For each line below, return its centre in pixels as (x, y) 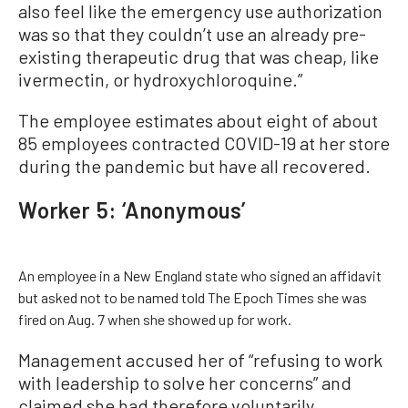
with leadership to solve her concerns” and (185, 382)
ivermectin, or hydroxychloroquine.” (160, 79)
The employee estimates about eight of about (198, 120)
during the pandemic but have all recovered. (194, 166)
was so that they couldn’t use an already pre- (192, 34)
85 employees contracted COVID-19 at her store (204, 143)
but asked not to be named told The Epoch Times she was (193, 297)
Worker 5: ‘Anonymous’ (132, 210)
